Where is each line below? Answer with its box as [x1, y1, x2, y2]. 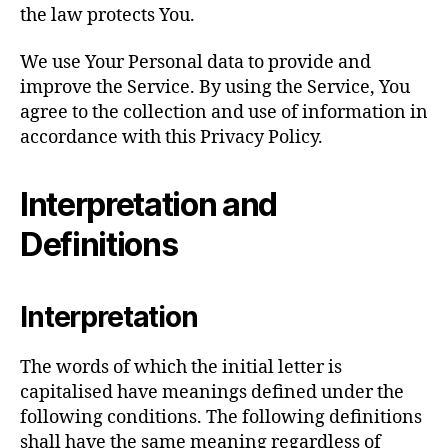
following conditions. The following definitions [20, 406, 422, 429]
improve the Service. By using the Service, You [20, 76, 410, 99]
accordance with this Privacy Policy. [20, 126, 323, 149]
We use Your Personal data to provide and [20, 51, 371, 74]
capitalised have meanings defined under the [20, 381, 404, 404]
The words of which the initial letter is [20, 356, 342, 379]
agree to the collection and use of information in [20, 101, 428, 124]
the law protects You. [20, 3, 195, 27]
